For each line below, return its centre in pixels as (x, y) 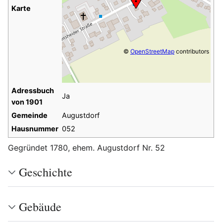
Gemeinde (29, 115)
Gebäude (40, 207)
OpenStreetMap (152, 52)
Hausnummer (35, 129)
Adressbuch (32, 91)
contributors (192, 52)
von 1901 (27, 102)
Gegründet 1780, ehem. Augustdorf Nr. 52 (86, 148)
